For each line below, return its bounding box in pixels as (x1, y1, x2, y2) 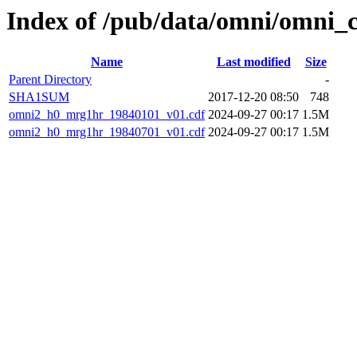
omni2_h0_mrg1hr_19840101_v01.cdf (9, 108, 205, 122)
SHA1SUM (9, 90, 69, 104)
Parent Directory (9, 73, 92, 87)
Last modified (216, 55, 291, 69)
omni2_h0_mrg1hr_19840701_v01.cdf (9, 125, 205, 139)
